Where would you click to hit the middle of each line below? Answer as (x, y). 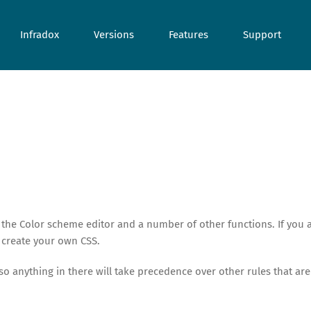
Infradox (40, 35)
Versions (114, 35)
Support (262, 35)
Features (188, 35)
